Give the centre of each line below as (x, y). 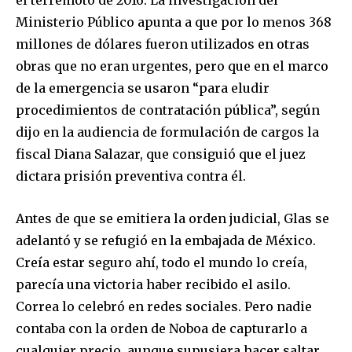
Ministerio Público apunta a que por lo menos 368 (174, 22)
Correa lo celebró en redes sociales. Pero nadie (164, 306)
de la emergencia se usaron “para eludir (143, 88)
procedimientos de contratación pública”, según (168, 110)
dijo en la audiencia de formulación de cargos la (167, 132)
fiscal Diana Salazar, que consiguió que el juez (161, 154)
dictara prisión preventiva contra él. (131, 176)
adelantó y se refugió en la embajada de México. (166, 240)
